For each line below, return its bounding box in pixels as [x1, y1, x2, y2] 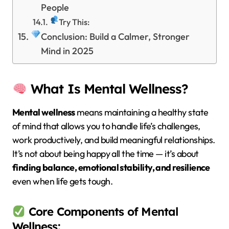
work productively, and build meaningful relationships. [12, 134, 215, 146]
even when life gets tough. [12, 175, 112, 188]
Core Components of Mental [25, 204, 178, 219]
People [41, 2, 70, 14]
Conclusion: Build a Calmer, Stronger [41, 31, 190, 43]
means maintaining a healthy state [75, 106, 209, 119]
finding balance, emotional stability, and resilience [12, 162, 210, 174]
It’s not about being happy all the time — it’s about [12, 148, 199, 160]
